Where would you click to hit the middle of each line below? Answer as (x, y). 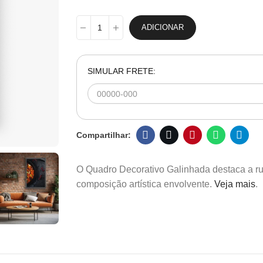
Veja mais (235, 184)
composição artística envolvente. (145, 184)
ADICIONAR (162, 27)
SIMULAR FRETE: (121, 71)
